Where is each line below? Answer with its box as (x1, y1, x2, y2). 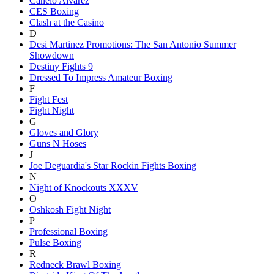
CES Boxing (29, 6, 79, 17)
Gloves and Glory (29, 127, 98, 138)
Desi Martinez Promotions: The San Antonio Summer (29, 39, 236, 50)
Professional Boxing (29, 226, 108, 237)
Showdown (29, 50, 74, 61)
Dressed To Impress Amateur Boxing (29, 72, 172, 83)
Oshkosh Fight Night (29, 204, 111, 215)
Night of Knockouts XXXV (29, 182, 138, 193)
